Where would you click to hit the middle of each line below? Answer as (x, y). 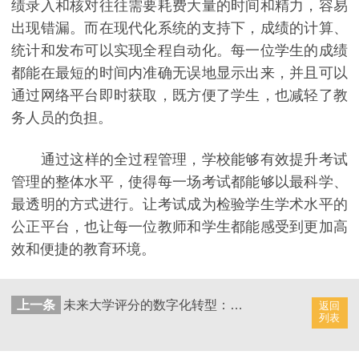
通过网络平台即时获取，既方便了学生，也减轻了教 (179, 96)
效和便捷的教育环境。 (83, 249)
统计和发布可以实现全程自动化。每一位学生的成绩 (179, 51)
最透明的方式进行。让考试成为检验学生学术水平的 (179, 204)
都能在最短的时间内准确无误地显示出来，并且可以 (179, 73)
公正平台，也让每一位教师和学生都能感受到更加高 (179, 226)
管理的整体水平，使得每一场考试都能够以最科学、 (179, 182)
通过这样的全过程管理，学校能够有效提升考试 (179, 159)
